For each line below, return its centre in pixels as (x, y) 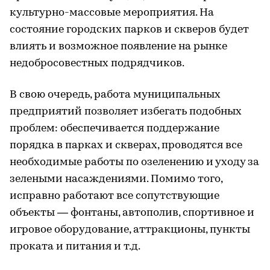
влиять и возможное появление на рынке (118, 46)
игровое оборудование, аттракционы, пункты (130, 230)
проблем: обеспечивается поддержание (115, 128)
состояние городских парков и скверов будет (129, 30)
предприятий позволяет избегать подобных (126, 111)
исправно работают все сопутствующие (115, 196)
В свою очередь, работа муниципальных (115, 95)
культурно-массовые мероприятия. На (112, 13)
